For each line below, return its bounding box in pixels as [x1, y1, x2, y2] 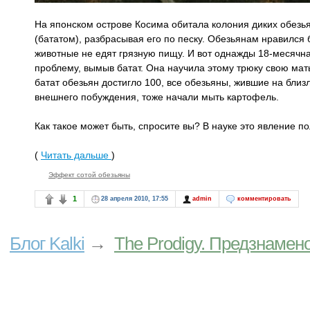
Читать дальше [41, 149, 111, 161]
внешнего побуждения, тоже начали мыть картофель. [35, 91, 279, 102]
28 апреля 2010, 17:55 [101, 194, 168, 202]
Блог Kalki [10, 232, 84, 254]
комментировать [237, 194, 291, 202]
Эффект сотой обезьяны [48, 170, 130, 179]
